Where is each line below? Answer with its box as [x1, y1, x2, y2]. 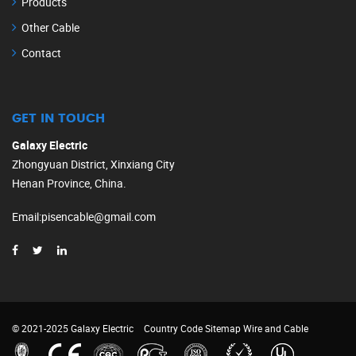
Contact [21, 45, 61, 61]
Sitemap [205, 322, 241, 335]
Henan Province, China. [12, 176, 126, 192]
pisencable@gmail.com [41, 209, 156, 225]
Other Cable [21, 20, 79, 36]
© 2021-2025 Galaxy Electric [12, 322, 133, 335]
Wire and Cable [243, 322, 308, 335]
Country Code [144, 322, 203, 335]
